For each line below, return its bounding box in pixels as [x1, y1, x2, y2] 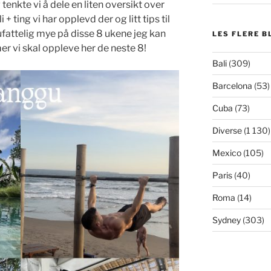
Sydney [212, 215, 241, 225]
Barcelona [212, 80, 252, 91]
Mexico [212, 148, 241, 158]
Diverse [212, 125, 242, 135]
